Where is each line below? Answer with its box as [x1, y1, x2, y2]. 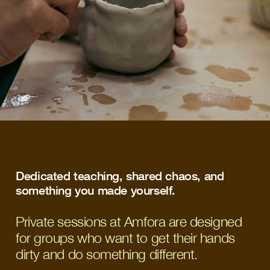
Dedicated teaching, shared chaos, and [16, 168, 224, 183]
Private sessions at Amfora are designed [16, 213, 242, 230]
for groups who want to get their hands [16, 230, 235, 246]
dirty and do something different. [16, 246, 198, 262]
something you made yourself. [16, 183, 179, 197]
